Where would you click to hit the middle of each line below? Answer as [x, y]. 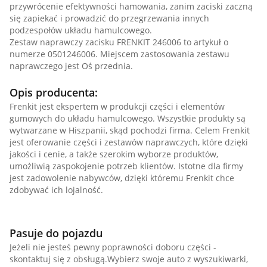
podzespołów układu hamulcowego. [81, 30]
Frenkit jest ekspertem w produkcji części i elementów [117, 106]
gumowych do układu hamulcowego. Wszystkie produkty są [128, 118]
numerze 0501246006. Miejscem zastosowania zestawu [119, 54]
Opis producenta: [54, 92]
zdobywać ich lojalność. [56, 190]
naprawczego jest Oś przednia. [71, 66]
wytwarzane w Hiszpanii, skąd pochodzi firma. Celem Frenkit [130, 130]
